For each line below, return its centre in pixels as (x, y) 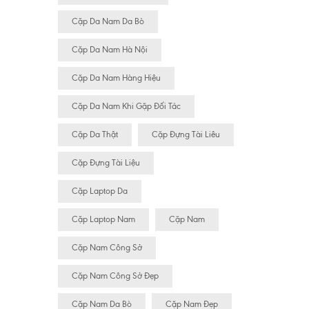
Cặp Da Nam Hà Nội (109, 50)
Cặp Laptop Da (99, 191)
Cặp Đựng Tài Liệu (106, 163)
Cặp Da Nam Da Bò (108, 22)
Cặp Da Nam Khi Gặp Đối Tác (126, 107)
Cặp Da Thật (94, 135)
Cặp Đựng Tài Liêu (186, 135)
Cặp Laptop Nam (103, 220)
